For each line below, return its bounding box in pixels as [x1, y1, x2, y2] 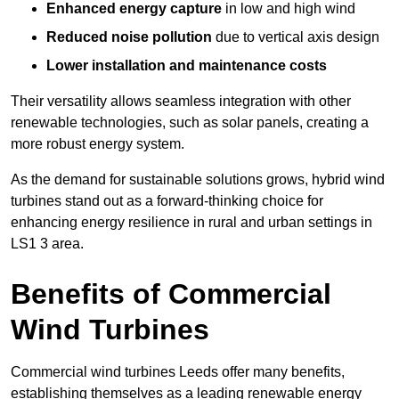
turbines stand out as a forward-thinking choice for [11, 193, 323, 209]
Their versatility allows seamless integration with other [11, 94, 351, 110]
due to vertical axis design [212, 29, 379, 45]
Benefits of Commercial [11, 278, 331, 311]
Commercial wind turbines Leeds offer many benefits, [11, 364, 345, 380]
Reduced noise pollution [46, 29, 212, 45]
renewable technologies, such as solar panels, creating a [11, 115, 369, 131]
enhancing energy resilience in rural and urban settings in [11, 215, 372, 231]
